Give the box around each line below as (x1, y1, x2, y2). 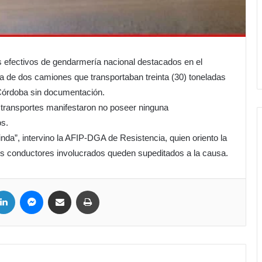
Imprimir (99, 185, 126, 195)
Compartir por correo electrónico (71, 185, 108, 195)
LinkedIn (15, 185, 43, 195)
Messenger (43, 185, 80, 195)
